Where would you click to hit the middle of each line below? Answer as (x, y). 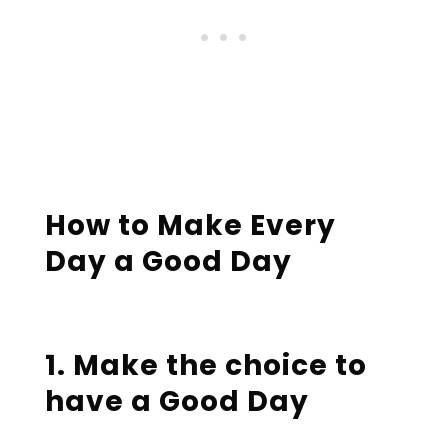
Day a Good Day (168, 262)
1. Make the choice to (205, 366)
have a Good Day (176, 402)
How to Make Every (190, 226)
